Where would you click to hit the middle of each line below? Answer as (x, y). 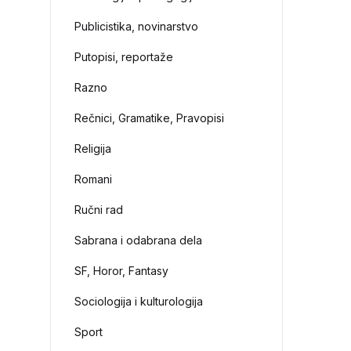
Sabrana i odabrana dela (139, 240)
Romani (94, 179)
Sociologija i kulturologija (139, 301)
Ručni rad (99, 210)
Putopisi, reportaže (124, 57)
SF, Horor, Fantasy (122, 271)
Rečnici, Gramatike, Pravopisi (150, 118)
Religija (93, 148)
